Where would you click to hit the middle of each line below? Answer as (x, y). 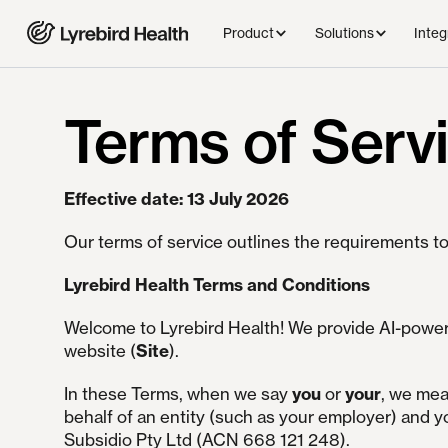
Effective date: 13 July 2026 (176, 199)
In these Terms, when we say (177, 394)
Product (249, 33)
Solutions (344, 33)
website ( (99, 351)
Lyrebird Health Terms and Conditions (216, 285)
